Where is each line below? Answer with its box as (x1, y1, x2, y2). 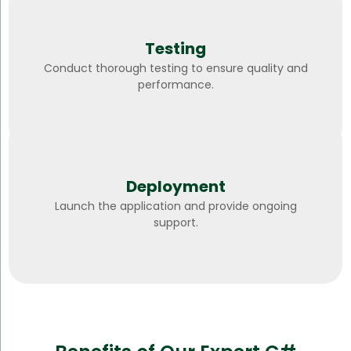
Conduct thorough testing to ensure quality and (43, 60, 308, 76)
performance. (137, 76, 214, 92)
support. (153, 214, 198, 230)
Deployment (125, 175, 226, 197)
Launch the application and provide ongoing (54, 197, 297, 214)
